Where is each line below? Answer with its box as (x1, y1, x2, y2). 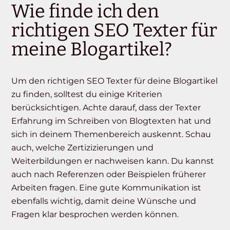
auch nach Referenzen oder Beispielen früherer (11, 169, 206, 180)
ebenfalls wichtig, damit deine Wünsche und (11, 196, 197, 206)
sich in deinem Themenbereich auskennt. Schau (11, 129, 212, 140)
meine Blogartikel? (11, 38, 172, 61)
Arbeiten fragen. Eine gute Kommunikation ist (11, 183, 202, 193)
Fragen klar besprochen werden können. (11, 209, 179, 220)
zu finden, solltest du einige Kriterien (11, 89, 163, 100)
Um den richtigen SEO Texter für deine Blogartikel (11, 76, 218, 86)
